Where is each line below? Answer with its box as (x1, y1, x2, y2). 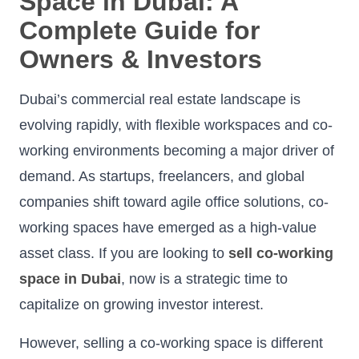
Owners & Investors (19, 44, 262, 74)
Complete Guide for (19, 15, 260, 45)
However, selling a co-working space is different (19, 334, 323, 351)
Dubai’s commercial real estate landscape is (19, 91, 301, 107)
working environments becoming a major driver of (19, 142, 334, 159)
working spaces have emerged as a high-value (19, 219, 317, 236)
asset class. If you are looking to (19, 244, 228, 261)
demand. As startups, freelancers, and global (19, 167, 305, 184)
